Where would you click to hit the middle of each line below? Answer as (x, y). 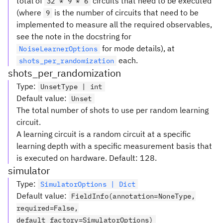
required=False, (48, 208)
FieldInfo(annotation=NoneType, (133, 196)
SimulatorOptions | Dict (88, 184)
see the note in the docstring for (74, 36)
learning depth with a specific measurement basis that (114, 146)
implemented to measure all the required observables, (114, 24)
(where (30, 12)
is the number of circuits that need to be (126, 12)
